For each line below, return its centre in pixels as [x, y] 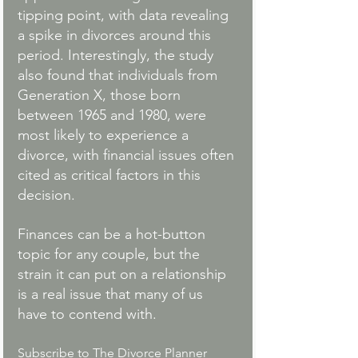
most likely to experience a [105, 135]
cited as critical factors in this [111, 175]
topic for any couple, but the [111, 255]
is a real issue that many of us [112, 294]
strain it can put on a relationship [124, 274]
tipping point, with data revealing [125, 16]
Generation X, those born [101, 95]
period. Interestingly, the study [117, 56]
